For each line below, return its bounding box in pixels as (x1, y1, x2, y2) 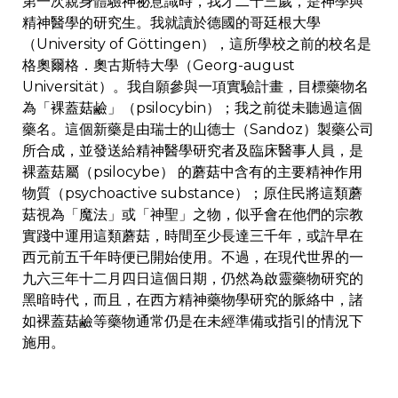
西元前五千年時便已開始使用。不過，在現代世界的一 (22, 249, 363, 267)
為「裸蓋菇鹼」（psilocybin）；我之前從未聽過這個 (22, 99, 362, 117)
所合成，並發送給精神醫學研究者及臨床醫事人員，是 (22, 142, 363, 160)
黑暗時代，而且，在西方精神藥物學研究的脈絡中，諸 (22, 291, 363, 309)
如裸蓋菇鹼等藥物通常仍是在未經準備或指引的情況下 (22, 313, 363, 330)
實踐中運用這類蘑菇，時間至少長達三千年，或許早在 (22, 227, 363, 245)
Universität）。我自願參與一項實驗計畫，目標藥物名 (22, 78, 369, 96)
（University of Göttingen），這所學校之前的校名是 (22, 36, 371, 53)
